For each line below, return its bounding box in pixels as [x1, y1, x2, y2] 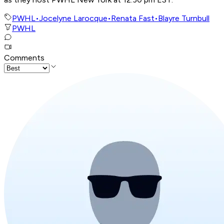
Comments [4, 53, 44, 63]
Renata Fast [111, 13, 154, 23]
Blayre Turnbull [158, 13, 209, 23]
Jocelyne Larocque [39, 13, 107, 23]
